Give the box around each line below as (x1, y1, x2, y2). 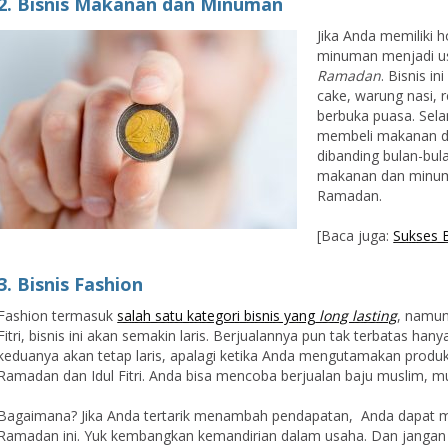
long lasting (315, 306, 398, 325)
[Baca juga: (317, 226, 394, 245)
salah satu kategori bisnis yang (117, 306, 316, 325)
